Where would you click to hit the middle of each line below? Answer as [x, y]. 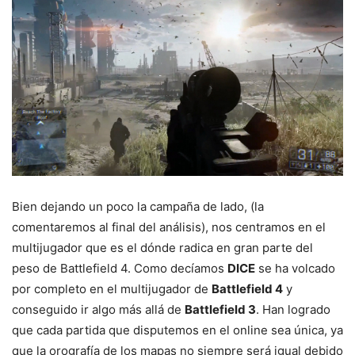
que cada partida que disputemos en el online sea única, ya [177, 330]
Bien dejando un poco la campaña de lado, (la [138, 207]
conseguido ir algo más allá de [98, 310]
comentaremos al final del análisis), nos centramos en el [169, 227]
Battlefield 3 [220, 310]
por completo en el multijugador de [112, 289]
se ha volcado [295, 269]
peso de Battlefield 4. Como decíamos [120, 269]
